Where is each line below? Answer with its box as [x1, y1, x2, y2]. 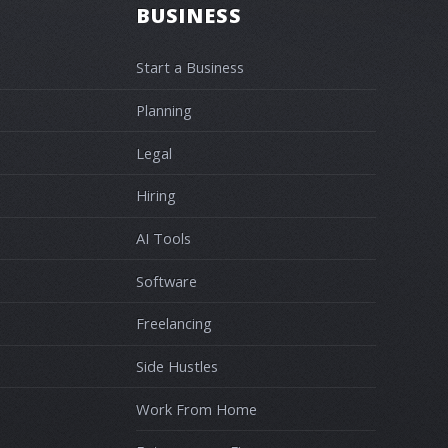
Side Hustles [136, 355, 218, 376]
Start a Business [136, 57, 244, 78]
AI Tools [136, 227, 191, 248]
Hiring [136, 185, 176, 206]
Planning [136, 99, 192, 120]
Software [136, 270, 197, 291]
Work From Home [136, 398, 257, 419]
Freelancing [136, 313, 212, 334]
